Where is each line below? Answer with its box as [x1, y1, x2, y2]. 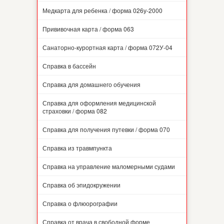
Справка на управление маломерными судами [42, 162, 175, 170]
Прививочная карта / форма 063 [42, 24, 134, 33]
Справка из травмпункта [42, 143, 112, 152]
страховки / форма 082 [42, 106, 107, 115]
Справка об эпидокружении [42, 180, 120, 189]
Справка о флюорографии [42, 199, 117, 207]
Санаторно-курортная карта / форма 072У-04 [42, 43, 172, 51]
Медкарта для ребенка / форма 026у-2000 [42, 6, 162, 14]
